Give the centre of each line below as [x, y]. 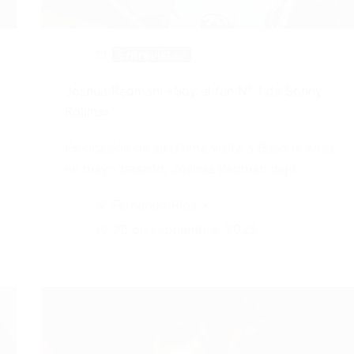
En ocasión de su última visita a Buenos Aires [200, 148]
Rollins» [87, 112]
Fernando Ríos [154, 205]
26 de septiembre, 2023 [184, 230]
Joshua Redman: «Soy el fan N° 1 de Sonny [193, 91]
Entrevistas [151, 55]
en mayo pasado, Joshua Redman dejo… [185, 169]
